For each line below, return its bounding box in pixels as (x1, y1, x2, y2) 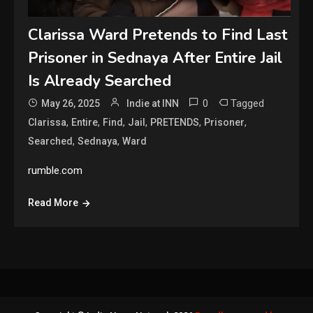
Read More (28, 197, 79, 209)
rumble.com (28, 164, 83, 177)
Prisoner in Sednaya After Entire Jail (28, 48, 283, 69)
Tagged (231, 97, 265, 110)
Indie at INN (126, 98, 180, 110)
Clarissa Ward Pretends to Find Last (28, 24, 289, 46)
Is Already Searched (28, 71, 172, 92)
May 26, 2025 (41, 98, 101, 110)
